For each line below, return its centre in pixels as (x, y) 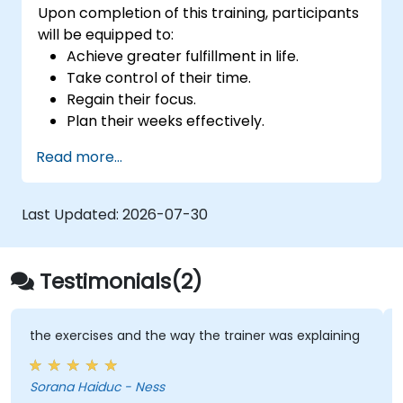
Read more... (79, 157)
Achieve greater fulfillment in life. (183, 56)
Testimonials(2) (121, 281)
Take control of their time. (159, 77)
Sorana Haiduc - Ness (97, 387)
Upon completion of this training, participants (199, 13)
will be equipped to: (106, 34)
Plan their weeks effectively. (166, 121)
